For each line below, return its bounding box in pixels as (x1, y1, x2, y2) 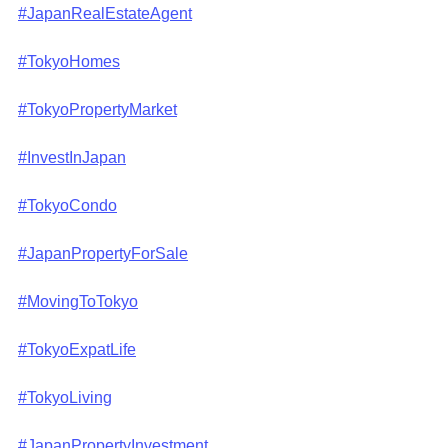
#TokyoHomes (18, 53, 120, 70)
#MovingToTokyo (18, 293, 138, 310)
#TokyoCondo (18, 197, 117, 214)
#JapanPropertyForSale (18, 245, 188, 262)
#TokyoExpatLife (18, 341, 136, 358)
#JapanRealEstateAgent (18, 5, 192, 22)
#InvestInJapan (18, 149, 126, 166)
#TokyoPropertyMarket (18, 101, 177, 118)
